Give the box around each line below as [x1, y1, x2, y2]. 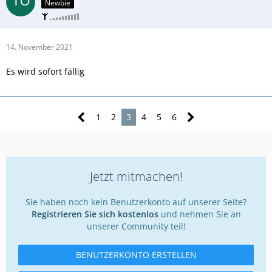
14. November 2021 [6, 41, 73, 52]
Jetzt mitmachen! [89, 168, 183, 185]
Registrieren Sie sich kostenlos [31, 208, 158, 220]
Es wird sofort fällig [6, 65, 84, 77]
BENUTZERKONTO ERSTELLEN [75, 248, 197, 260]
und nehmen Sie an [158, 208, 241, 220]
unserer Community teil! [86, 220, 186, 232]
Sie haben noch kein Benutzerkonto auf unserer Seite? [25, 195, 246, 208]
